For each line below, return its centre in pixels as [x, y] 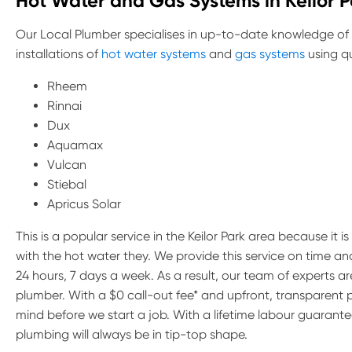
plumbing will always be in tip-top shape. [132, 334]
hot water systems [154, 54]
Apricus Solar [84, 204]
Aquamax [75, 145]
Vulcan [67, 165]
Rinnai [64, 106]
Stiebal [67, 184]
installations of [59, 54]
